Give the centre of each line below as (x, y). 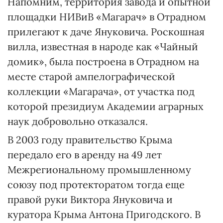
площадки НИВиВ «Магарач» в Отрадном (107, 17)
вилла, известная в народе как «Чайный (103, 47)
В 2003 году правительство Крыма (90, 140)
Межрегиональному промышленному (99, 169)
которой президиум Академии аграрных (106, 106)
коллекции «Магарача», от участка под (101, 91)
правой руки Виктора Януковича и (90, 199)
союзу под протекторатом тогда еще (96, 184)
